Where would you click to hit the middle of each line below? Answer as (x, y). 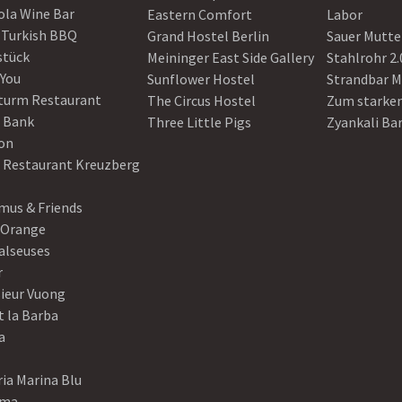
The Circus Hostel (201, 100)
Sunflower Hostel (201, 79)
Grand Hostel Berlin (208, 36)
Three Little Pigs (199, 122)
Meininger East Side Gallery (231, 57)
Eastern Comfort (200, 14)
